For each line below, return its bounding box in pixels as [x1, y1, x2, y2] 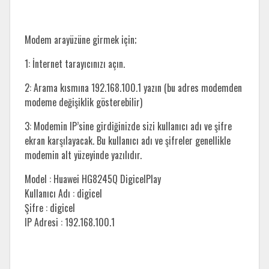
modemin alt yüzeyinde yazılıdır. [25, 148, 142, 163]
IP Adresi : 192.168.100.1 [25, 215, 115, 230]
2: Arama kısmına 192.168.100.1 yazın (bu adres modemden [25, 80, 242, 95]
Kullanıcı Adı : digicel [25, 186, 102, 201]
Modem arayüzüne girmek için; [25, 32, 136, 47]
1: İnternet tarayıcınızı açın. [25, 56, 125, 71]
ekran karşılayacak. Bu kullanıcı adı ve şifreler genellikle [25, 133, 231, 148]
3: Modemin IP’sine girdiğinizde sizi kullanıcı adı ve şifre [25, 119, 232, 134]
